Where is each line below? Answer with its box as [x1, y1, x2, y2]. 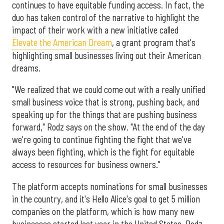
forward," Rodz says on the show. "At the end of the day [12, 121, 205, 133]
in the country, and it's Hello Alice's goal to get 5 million [12, 193, 200, 204]
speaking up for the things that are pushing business [12, 109, 197, 120]
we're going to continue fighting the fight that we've [12, 134, 191, 145]
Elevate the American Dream [12, 37, 112, 48]
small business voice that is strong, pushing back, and [12, 96, 199, 108]
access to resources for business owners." [12, 159, 160, 170]
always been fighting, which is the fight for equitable [12, 146, 194, 158]
